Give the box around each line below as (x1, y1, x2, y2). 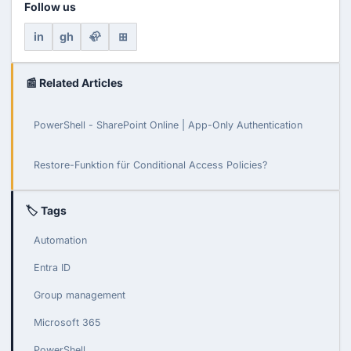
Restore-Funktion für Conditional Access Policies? (34, 159, 267, 172)
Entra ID (34, 262, 71, 274)
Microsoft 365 (34, 317, 100, 329)
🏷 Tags (26, 204, 67, 218)
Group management (34, 289, 125, 302)
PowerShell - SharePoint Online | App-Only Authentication (34, 119, 302, 132)
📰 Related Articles (26, 76, 123, 90)
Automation (34, 234, 87, 247)
